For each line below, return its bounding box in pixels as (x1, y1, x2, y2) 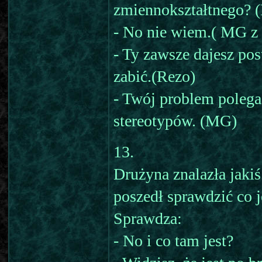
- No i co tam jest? (113, 232, 233, 250)
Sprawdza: (113, 209, 182, 227)
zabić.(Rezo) (113, 67, 195, 85)
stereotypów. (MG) (113, 112, 237, 130)
